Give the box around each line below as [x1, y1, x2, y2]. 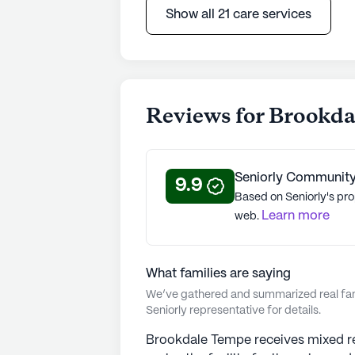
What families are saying [146, 267, 291, 280]
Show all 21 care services [166, 8, 311, 21]
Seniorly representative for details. [146, 304, 321, 316]
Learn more [261, 209, 330, 222]
